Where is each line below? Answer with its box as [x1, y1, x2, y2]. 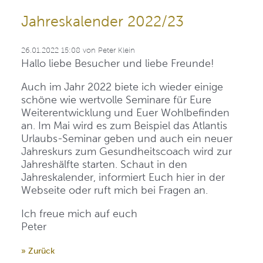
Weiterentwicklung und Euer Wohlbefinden [21, 106, 230, 119]
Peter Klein [98, 46, 135, 55]
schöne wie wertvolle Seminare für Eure [21, 93, 211, 106]
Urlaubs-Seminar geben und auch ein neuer [21, 132, 232, 144]
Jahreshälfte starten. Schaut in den [21, 158, 187, 170]
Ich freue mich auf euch [21, 207, 137, 220]
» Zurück [21, 246, 55, 255]
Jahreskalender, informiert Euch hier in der [21, 171, 225, 183]
